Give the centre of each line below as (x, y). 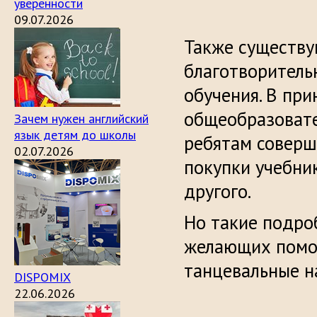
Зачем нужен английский (81, 119)
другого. (219, 191)
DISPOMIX (42, 277)
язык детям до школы (75, 135)
